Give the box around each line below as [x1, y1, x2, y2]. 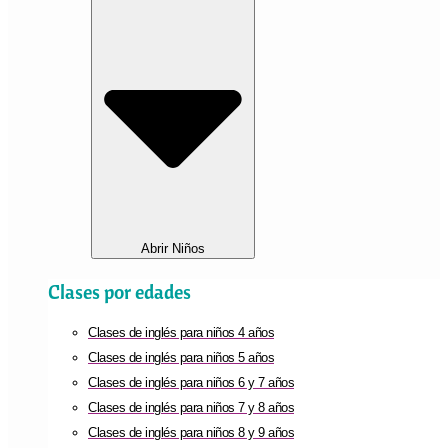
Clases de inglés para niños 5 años [88, 349, 274, 365]
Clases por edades [48, 278, 191, 304]
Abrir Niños [140, 240, 205, 256]
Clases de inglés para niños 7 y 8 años [88, 399, 294, 415]
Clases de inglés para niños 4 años [88, 324, 274, 340]
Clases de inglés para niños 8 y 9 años [88, 424, 294, 440]
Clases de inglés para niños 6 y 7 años [88, 374, 294, 390]
